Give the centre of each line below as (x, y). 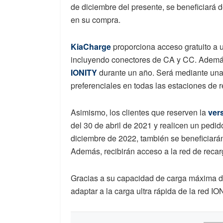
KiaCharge (91, 46)
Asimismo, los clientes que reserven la (139, 112)
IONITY (84, 72)
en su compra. (96, 19)
